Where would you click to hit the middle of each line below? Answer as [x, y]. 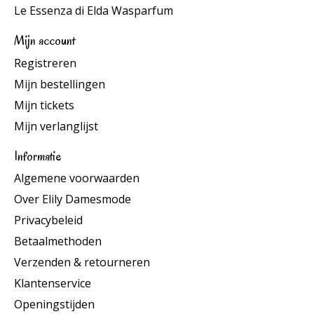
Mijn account [45, 41]
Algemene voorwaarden [77, 178]
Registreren [45, 63]
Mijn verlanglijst [56, 126]
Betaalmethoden [58, 241]
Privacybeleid [48, 220]
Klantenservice [53, 284]
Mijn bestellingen [60, 84]
